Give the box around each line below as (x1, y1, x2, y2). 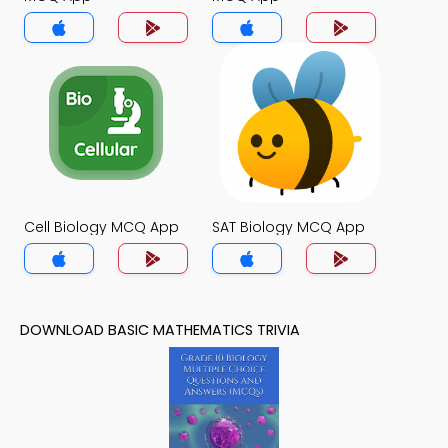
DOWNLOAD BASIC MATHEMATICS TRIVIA (20, 320, 300, 340)
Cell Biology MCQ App (24, 217, 179, 237)
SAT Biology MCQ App (212, 217, 365, 237)
